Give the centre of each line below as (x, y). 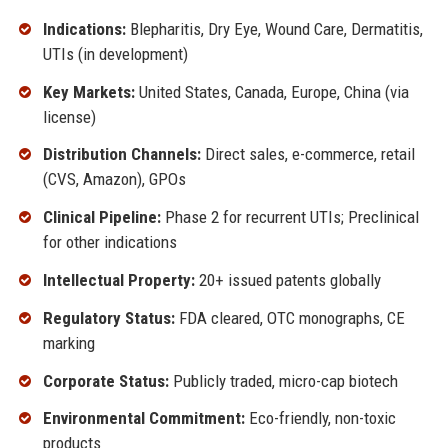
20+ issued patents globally (287, 279)
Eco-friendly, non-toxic (320, 418)
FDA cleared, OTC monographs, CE (289, 317)
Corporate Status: (105, 380)
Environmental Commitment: (143, 418)
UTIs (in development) (115, 53)
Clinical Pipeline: (101, 217)
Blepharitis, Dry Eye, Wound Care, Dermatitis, (274, 28)
